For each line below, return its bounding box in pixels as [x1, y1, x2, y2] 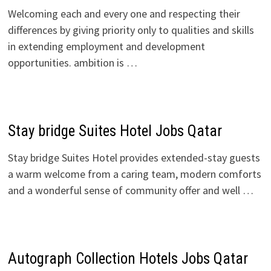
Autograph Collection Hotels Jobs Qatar [7, 250, 248, 267]
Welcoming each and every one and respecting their [7, 7, 240, 21]
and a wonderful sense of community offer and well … [7, 183, 253, 197]
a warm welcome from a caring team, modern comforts [7, 167, 261, 181]
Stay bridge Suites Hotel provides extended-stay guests [7, 151, 260, 165]
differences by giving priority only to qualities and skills [7, 23, 254, 37]
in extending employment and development [7, 39, 205, 53]
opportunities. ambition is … [7, 56, 137, 70]
